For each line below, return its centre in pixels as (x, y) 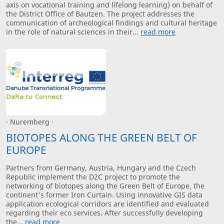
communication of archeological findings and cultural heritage (111, 23)
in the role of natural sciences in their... (73, 32)
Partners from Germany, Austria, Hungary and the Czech (101, 168)
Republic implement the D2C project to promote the (93, 177)
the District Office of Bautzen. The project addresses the (100, 14)
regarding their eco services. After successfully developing (104, 213)
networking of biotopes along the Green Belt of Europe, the (105, 186)
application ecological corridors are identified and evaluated (107, 204)
